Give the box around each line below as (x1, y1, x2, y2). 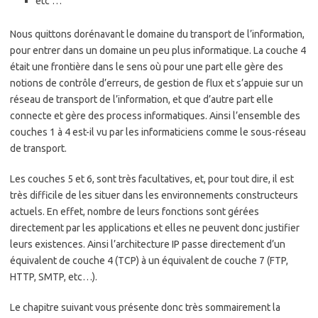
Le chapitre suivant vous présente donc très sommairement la (10, 302, 280, 314)
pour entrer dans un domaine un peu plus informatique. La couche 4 (10, 45, 306, 57)
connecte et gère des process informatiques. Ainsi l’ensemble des (10, 110, 300, 122)
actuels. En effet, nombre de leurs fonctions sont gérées (10, 206, 259, 218)
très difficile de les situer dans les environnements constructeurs (10, 190, 298, 202)
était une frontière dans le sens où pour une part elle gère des (10, 61, 283, 73)
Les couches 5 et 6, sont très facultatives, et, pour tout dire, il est (10, 173, 294, 185)
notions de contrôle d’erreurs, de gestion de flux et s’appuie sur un (10, 77, 303, 89)
